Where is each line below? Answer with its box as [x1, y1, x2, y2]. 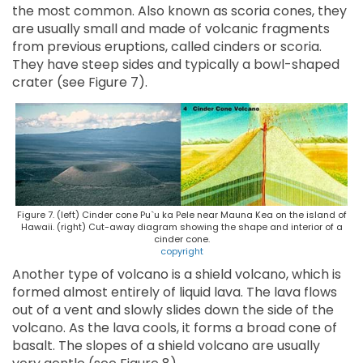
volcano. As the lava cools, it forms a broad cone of [12, 318, 337, 338]
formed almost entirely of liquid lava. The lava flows [12, 283, 337, 302]
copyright [160, 245, 203, 258]
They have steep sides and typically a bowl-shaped [12, 55, 340, 75]
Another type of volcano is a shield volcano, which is [12, 265, 341, 284]
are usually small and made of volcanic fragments [12, 19, 330, 39]
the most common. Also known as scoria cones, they [12, 2, 347, 21]
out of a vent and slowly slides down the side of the [12, 301, 334, 320]
